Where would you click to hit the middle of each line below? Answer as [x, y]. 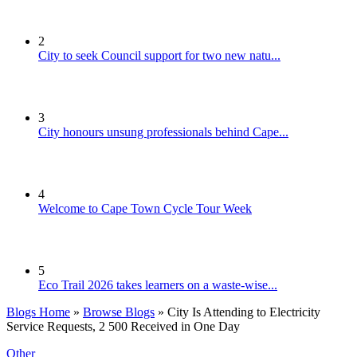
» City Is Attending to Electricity [237, 312]
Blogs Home [38, 312]
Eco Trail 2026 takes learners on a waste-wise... [158, 285]
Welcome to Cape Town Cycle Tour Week [145, 209]
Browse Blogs [119, 312]
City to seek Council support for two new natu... [159, 56]
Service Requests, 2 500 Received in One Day [123, 327]
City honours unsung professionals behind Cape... [163, 132]
